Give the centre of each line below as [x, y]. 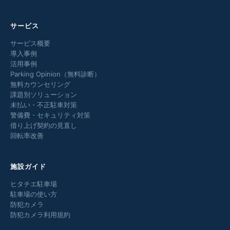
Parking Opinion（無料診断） [55, 74]
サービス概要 [30, 43]
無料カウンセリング [40, 84]
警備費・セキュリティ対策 [50, 115]
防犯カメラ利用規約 [40, 215]
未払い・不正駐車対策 [44, 105]
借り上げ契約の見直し [44, 126]
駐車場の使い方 [34, 194]
